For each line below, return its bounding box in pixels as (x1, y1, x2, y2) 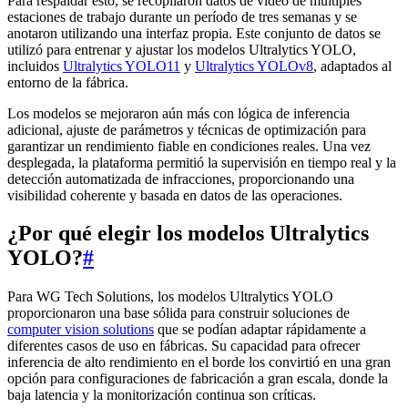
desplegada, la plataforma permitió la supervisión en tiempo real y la (7, 154, 396, 170)
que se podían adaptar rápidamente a (154, 321, 366, 338)
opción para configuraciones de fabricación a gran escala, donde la (7, 371, 388, 387)
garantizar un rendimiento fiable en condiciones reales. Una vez (7, 138, 371, 154)
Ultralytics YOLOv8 (195, 57, 313, 74)
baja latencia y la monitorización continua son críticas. (7, 387, 316, 403)
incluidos (7, 57, 63, 74)
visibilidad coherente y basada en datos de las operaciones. (7, 187, 342, 203)
